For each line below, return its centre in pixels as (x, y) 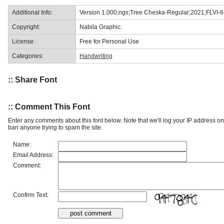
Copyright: (26, 27)
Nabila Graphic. (101, 27)
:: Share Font (32, 80)
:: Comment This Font (49, 106)
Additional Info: (32, 12)
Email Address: (33, 155)
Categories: (28, 56)
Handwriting (96, 56)
